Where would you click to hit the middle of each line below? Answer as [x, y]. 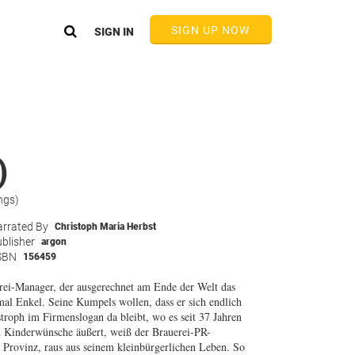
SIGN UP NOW [210, 30]
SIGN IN [114, 32]
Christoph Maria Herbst [105, 227]
